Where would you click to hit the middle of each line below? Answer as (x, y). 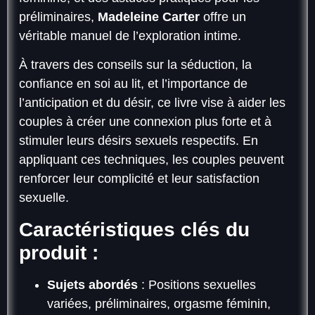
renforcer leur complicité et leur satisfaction (139, 179)
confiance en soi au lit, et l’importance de (133, 84)
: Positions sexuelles (197, 284)
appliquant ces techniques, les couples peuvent (152, 160)
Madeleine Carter (149, 17)
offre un (223, 17)
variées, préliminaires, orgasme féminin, (159, 303)
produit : (59, 252)
